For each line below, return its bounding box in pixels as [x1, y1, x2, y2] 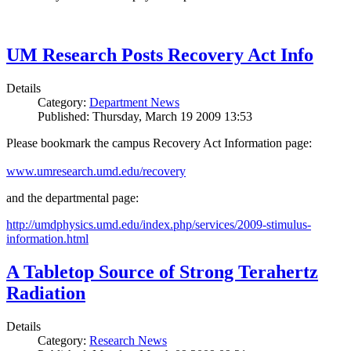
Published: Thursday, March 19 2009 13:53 [38, 110, 252, 124]
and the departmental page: [6, 191, 139, 205]
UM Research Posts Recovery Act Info [6, 45, 313, 66]
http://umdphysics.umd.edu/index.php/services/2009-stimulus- [6, 218, 311, 232]
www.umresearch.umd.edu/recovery [6, 165, 186, 179]
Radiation [6, 283, 85, 304]
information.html [6, 232, 89, 246]
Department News [89, 96, 179, 110]
